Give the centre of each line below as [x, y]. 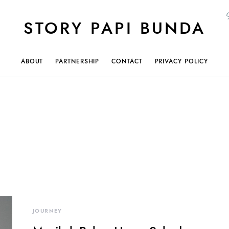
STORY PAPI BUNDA [114, 28]
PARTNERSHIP [77, 62]
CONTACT [127, 62]
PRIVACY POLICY [181, 62]
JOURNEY [48, 211]
